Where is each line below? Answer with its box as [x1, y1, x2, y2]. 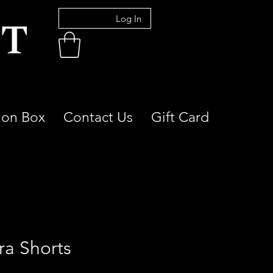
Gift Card [151, 108, 209, 126]
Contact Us [63, 108, 133, 126]
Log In [116, 12, 142, 24]
